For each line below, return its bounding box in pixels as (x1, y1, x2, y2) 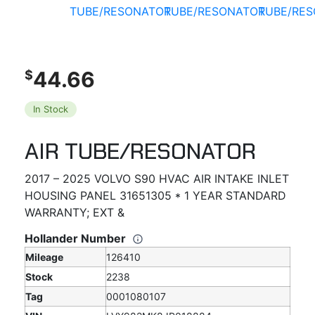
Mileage (25, 250, 63, 263)
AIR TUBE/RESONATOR (25, 136, 256, 166)
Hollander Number (25, 231, 129, 245)
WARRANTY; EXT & (25, 205, 124, 219)
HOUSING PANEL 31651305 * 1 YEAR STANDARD (25, 188, 286, 202)
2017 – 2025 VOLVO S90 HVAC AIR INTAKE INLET (25, 171, 289, 186)
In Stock (33, 103, 68, 115)
